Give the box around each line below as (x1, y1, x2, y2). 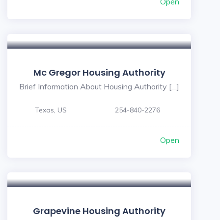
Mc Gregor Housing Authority (33, 66, 165, 79)
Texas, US (35, 106, 67, 114)
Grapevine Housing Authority (33, 205, 165, 217)
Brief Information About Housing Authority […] (19, 82, 179, 91)
